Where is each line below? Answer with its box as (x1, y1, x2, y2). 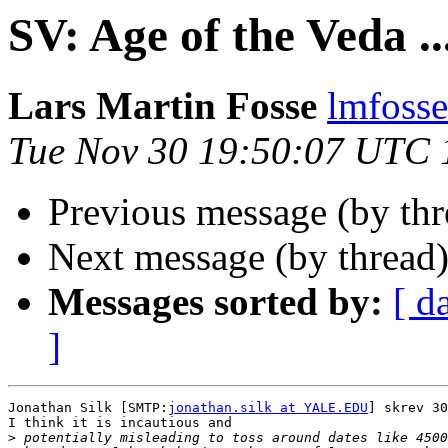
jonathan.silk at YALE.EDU (168, 400, 368, 416)
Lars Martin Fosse (8, 84, 317, 128)
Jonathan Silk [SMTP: (8, 400, 168, 416)
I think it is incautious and (8, 415, 232, 431)
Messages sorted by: (48, 280, 383, 324)
